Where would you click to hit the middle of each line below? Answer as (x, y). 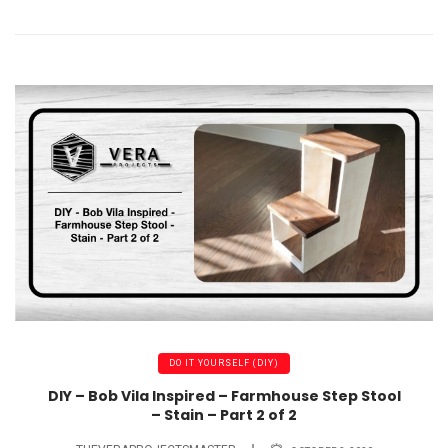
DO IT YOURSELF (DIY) (224, 363)
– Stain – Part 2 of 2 (224, 414)
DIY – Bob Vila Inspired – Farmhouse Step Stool (224, 395)
